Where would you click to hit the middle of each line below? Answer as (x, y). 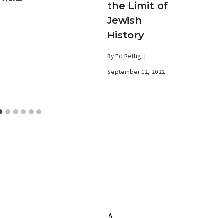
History (125, 35)
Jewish (124, 20)
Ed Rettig (128, 56)
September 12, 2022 (136, 72)
